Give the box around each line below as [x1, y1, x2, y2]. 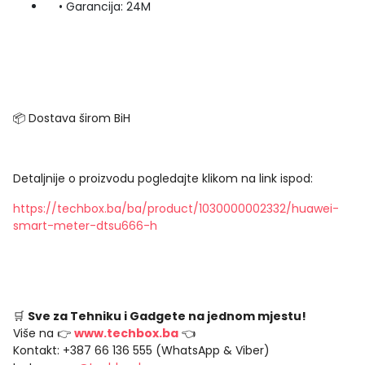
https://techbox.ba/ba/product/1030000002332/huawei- [13, 200, 339, 217]
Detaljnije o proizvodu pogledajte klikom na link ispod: [13, 170, 313, 187]
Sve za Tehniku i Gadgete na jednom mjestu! [28, 308, 306, 324]
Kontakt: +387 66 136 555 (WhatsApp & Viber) [13, 342, 270, 358]
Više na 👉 [13, 325, 74, 341]
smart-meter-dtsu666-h [13, 218, 157, 234]
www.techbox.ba [74, 325, 178, 341]
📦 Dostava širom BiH [13, 110, 130, 126]
